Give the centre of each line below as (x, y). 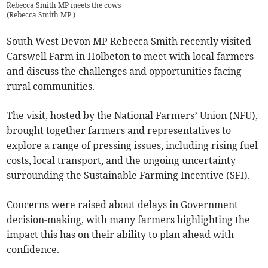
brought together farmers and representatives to (119, 131)
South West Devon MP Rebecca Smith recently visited (129, 42)
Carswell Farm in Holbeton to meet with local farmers (130, 57)
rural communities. (52, 86)
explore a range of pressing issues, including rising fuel (133, 146)
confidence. (34, 250)
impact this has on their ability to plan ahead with (121, 235)
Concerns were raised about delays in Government (123, 205)
